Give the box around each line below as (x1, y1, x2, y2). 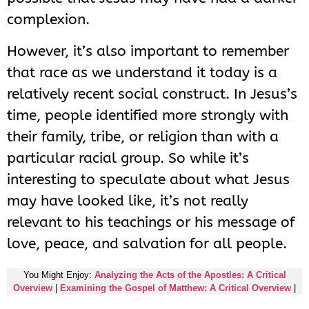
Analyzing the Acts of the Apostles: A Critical (94, 270, 286, 281)
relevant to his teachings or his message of (7, 213, 295, 230)
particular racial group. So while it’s (7, 149, 249, 166)
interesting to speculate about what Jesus (7, 170, 290, 188)
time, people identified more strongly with (7, 106, 288, 123)
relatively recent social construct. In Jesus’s (7, 85, 297, 102)
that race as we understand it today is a (7, 63, 277, 81)
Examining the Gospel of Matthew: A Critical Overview (60, 283, 291, 294)
